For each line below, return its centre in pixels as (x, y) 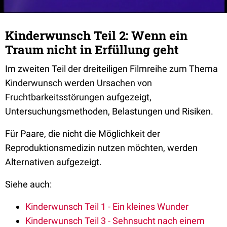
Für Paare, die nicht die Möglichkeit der (83, 134)
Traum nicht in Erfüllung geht (92, 50)
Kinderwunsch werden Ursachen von (79, 83)
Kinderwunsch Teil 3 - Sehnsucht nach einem (115, 221)
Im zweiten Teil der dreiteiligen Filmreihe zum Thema (111, 69)
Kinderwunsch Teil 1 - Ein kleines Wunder (107, 206)
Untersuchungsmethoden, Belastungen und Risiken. (109, 111)
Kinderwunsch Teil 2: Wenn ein (96, 35)
